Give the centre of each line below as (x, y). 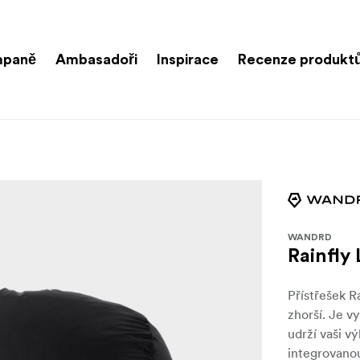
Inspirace (188, 59)
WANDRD (310, 237)
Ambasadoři (96, 59)
